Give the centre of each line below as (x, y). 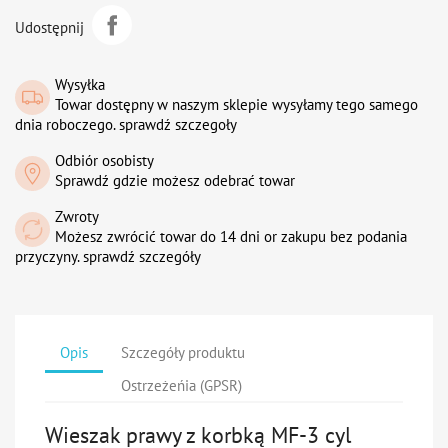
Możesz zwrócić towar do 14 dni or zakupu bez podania (231, 236)
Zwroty (77, 216)
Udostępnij (49, 27)
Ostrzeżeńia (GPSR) (182, 385)
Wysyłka (80, 84)
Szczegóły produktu (183, 352)
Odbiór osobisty (104, 160)
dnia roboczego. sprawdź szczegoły (126, 124)
